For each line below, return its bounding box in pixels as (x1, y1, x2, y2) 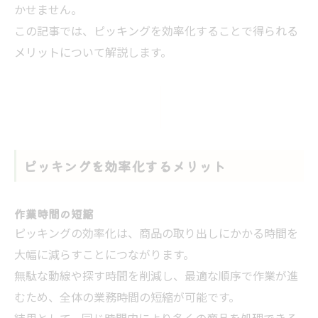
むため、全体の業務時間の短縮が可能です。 (14, 288, 240, 308)
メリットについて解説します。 (14, 43, 172, 63)
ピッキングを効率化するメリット (23, 155, 226, 175)
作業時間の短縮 (14, 204, 94, 222)
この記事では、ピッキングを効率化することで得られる (14, 22, 298, 42)
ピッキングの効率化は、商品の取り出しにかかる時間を (14, 224, 298, 244)
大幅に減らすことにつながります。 (14, 246, 194, 265)
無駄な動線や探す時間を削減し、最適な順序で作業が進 (14, 267, 298, 287)
